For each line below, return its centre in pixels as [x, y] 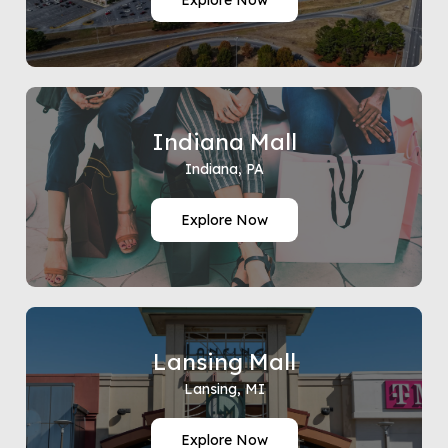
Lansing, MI [224, 389]
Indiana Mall [224, 141]
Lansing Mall [224, 361]
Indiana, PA [224, 169]
